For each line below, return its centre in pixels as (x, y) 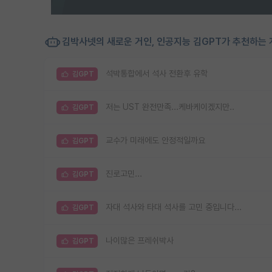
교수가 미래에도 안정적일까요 (155, 141)
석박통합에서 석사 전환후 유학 (157, 74)
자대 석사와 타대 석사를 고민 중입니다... (174, 207)
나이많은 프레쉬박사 (140, 241)
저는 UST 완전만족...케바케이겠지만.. (170, 107)
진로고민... (124, 174)
